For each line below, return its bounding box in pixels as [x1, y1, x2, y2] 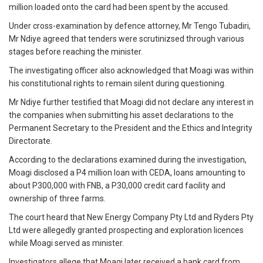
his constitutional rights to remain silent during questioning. [9, 79, 226, 89]
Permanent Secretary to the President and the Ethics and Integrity [9, 123, 252, 133]
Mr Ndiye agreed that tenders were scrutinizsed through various [9, 34, 244, 44]
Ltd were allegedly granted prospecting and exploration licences [9, 225, 244, 235]
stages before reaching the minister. [9, 47, 146, 57]
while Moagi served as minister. [9, 238, 124, 248]
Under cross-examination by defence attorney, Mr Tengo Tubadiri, [9, 21, 251, 31]
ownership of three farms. [9, 194, 106, 204]
